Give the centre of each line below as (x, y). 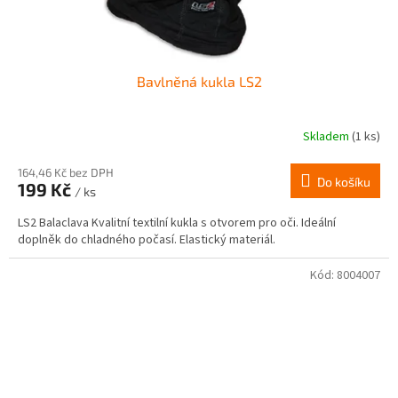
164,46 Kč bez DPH (66, 172)
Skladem (327, 137)
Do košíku (344, 181)
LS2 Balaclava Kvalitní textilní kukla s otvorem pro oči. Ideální (177, 223)
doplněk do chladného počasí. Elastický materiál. (147, 239)
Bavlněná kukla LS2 (199, 81)
